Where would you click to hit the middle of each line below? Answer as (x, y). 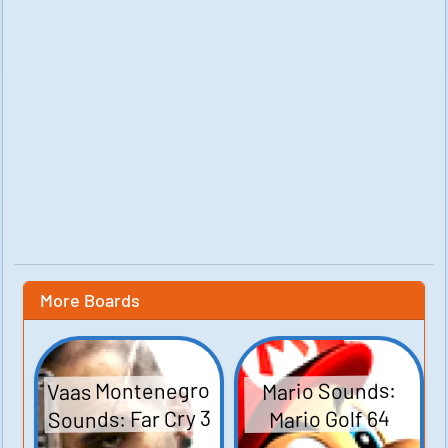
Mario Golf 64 (329, 418)
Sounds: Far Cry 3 (129, 417)
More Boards (90, 299)
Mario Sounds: (328, 390)
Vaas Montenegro (129, 389)
